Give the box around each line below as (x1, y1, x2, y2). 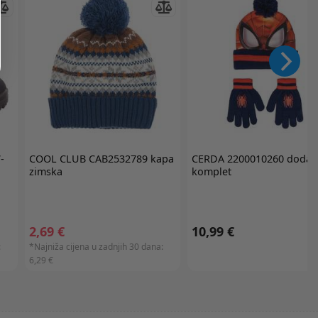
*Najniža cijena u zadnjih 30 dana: (28, 241, 163, 253)
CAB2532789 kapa (85, 152, 174, 166)
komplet (191, 165, 231, 179)
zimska (28, 165, 62, 179)
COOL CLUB (28, 152, 86, 166)
